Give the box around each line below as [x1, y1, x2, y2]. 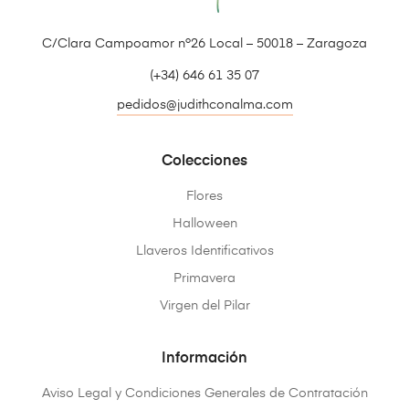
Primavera [173, 272, 236, 286]
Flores [186, 190, 223, 204]
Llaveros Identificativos [135, 245, 274, 258]
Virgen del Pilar [159, 299, 250, 313]
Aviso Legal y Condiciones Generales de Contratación [41, 387, 368, 401]
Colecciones [162, 154, 247, 170]
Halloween [172, 217, 237, 231]
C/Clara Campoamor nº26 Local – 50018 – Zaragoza [42, 37, 367, 51]
